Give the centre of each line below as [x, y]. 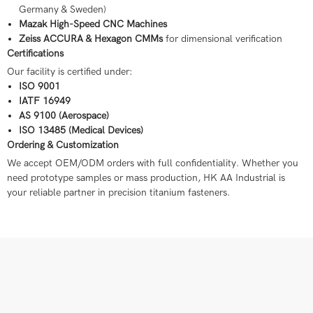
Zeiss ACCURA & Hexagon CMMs [90, 39]
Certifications [35, 53]
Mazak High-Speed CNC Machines [93, 24]
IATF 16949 [44, 101]
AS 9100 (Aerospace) [64, 116]
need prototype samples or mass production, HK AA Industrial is [146, 178]
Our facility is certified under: [70, 72]
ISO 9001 [39, 86]
